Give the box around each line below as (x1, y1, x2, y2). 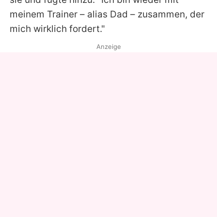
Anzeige (96, 43, 121, 50)
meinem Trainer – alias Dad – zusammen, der (10, 9, 204, 20)
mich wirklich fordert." (10, 23, 105, 34)
